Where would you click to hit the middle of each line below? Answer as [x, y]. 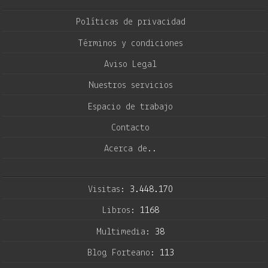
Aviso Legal [130, 64]
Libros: [121, 211]
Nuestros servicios [130, 86]
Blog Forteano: [123, 253]
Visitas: [109, 189]
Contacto [130, 128]
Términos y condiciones [130, 43]
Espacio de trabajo [130, 107]
